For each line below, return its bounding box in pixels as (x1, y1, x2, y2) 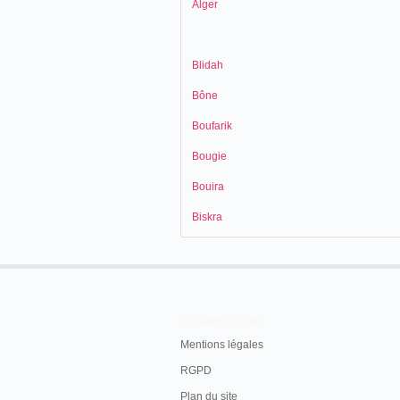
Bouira (192, 180, 224, 193)
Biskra (192, 211, 222, 223)
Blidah (192, 59, 223, 71)
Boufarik (192, 120, 232, 132)
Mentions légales (180, 338, 263, 351)
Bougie (192, 150, 227, 162)
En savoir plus (180, 313, 260, 328)
